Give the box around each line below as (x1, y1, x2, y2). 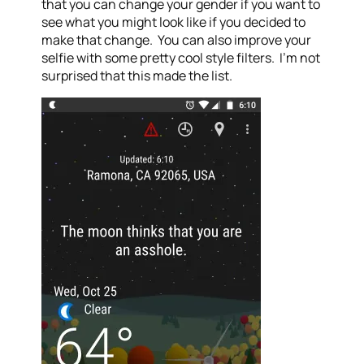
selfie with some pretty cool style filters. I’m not (41, 49, 321, 67)
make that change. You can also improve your (41, 31, 312, 50)
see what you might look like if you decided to (41, 13, 306, 32)
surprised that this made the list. (41, 67, 233, 85)
